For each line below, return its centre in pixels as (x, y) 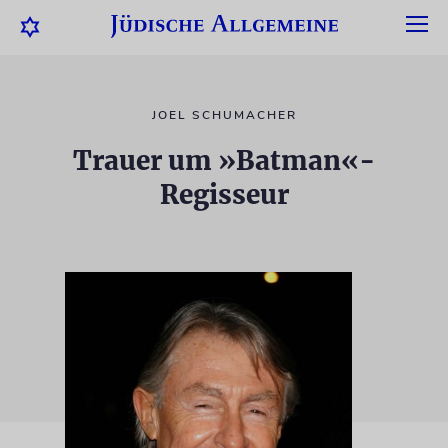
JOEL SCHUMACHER (224, 115)
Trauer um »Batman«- (224, 160)
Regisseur (224, 194)
